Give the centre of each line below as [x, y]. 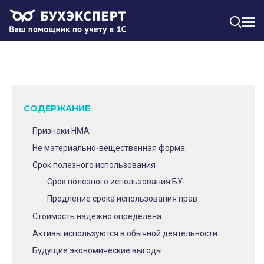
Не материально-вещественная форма [109, 148]
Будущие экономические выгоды [97, 250]
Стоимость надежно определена [97, 216]
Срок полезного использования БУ [115, 181]
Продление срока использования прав [122, 199]
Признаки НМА [61, 131]
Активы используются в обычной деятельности [125, 233]
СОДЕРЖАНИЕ [57, 108]
